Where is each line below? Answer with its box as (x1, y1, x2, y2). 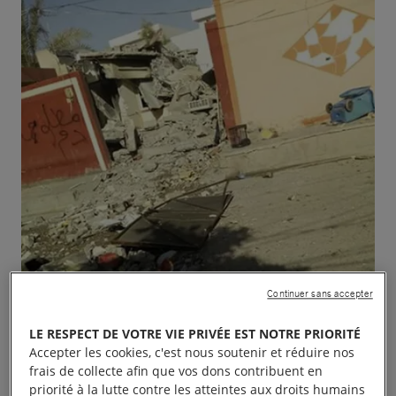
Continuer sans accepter (267, 287, 373, 301)
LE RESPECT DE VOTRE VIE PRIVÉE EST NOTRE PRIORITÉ (29, 325, 362, 343)
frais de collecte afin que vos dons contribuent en (29, 362, 324, 380)
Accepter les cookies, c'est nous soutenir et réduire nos (29, 344, 355, 362)
